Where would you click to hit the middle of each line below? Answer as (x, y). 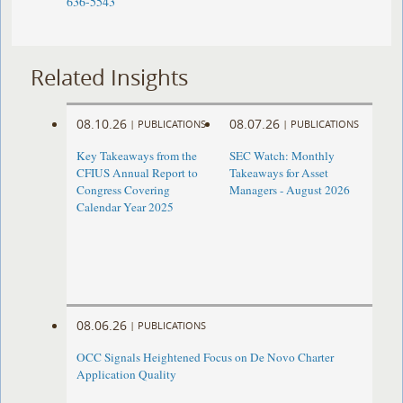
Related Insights (110, 77)
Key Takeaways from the (137, 156)
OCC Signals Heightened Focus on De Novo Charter (206, 358)
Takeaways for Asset (278, 173)
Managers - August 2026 (289, 190)
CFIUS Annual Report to (138, 173)
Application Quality (127, 375)
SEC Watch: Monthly (282, 156)
